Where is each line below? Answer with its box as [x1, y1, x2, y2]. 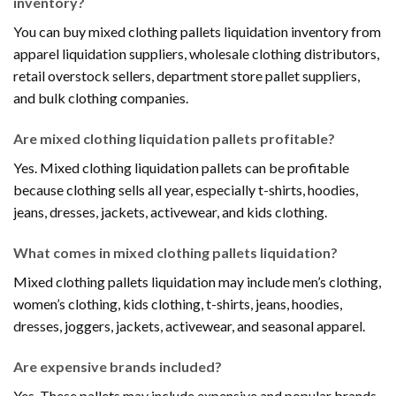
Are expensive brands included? [13, 357, 222, 375]
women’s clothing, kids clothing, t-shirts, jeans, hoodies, [13, 294, 342, 312]
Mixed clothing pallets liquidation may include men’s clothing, [13, 272, 381, 290]
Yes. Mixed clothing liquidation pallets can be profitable [13, 159, 349, 177]
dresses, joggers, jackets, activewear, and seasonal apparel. [13, 316, 365, 334]
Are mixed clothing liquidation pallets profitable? [13, 130, 335, 148]
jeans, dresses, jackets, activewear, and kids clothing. [13, 203, 327, 221]
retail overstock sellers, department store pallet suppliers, [13, 67, 360, 85]
